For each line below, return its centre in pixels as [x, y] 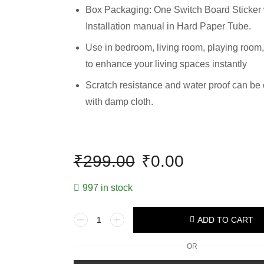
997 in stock [107, 187]
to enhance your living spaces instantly [166, 64]
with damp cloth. [119, 101]
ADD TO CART [226, 220]
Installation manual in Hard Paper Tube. [168, 26]
